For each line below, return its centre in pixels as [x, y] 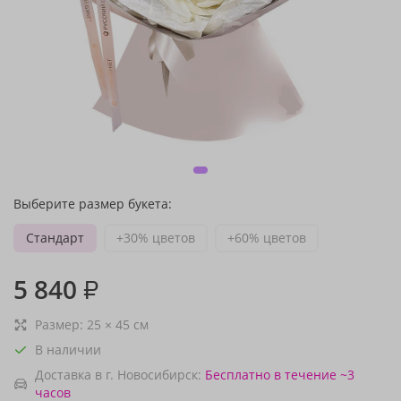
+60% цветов [267, 238]
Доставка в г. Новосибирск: [118, 375]
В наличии [68, 350]
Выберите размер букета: [93, 204]
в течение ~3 [314, 375]
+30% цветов [156, 238]
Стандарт [55, 238]
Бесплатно [238, 375]
